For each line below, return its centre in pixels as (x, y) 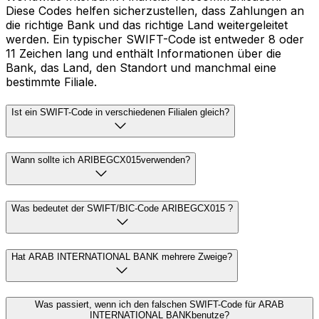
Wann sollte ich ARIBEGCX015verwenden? (101, 160)
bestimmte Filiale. (51, 82)
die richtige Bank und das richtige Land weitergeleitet (147, 25)
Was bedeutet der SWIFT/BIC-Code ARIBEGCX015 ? (122, 208)
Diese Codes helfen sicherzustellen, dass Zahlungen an (155, 10)
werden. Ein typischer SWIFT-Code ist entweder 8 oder (155, 39)
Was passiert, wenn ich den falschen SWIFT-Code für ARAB (159, 305)
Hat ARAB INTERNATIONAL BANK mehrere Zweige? (122, 256)
